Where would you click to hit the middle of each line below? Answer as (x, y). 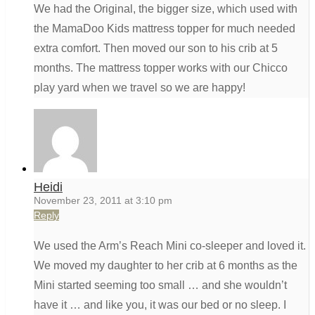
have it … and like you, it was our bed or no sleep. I (160, 305)
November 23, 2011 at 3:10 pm (103, 201)
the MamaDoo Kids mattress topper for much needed (165, 29)
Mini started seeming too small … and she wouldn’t (160, 285)
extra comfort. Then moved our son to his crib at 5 (156, 49)
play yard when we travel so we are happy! (140, 88)
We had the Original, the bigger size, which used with (166, 9)
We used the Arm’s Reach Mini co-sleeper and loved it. (170, 246)
